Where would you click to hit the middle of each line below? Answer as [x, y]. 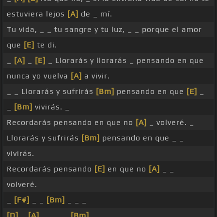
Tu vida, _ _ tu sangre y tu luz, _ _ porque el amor [104, 30]
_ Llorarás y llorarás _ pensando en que [125, 61]
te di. [46, 45]
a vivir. [96, 76]
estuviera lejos [37, 14]
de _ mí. [95, 14]
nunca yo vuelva [39, 76]
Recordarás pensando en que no [71, 123]
